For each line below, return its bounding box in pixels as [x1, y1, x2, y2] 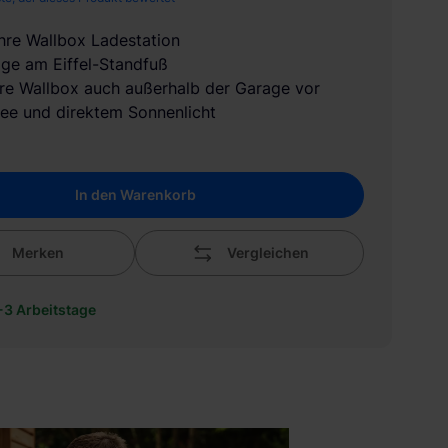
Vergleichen [227, 244, 310, 261]
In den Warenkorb [74, 186, 196, 203]
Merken [12, 244, 65, 261]
